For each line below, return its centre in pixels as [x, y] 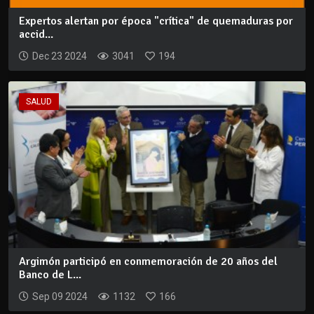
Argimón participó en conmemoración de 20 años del [148, 262]
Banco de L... [50, 275]
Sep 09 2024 [60, 297]
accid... [36, 34]
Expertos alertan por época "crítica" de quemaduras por [156, 21]
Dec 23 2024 [60, 56]
